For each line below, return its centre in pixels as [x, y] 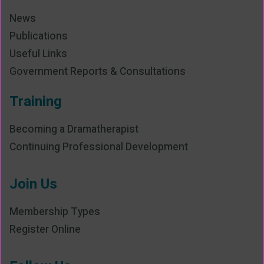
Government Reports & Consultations [98, 72]
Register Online [45, 230]
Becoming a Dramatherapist [74, 130]
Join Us [33, 184]
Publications [39, 37]
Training [36, 102]
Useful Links [38, 54]
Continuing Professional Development [99, 147]
